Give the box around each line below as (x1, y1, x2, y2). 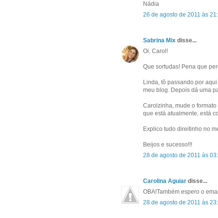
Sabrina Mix (143, 37, 176, 44)
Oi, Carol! (143, 48, 168, 55)
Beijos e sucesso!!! (143, 141, 192, 148)
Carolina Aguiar (143, 178, 186, 185)
